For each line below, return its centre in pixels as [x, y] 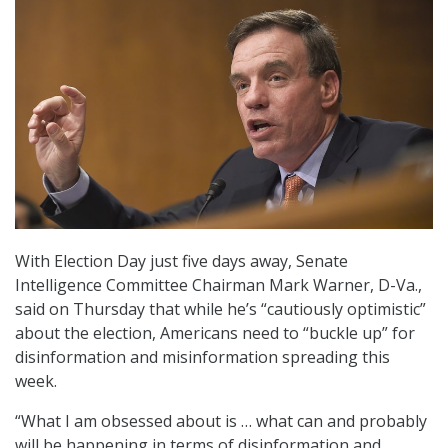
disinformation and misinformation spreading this [202, 357]
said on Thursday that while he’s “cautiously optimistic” [220, 309]
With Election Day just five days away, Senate [181, 261]
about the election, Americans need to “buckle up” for [215, 333]
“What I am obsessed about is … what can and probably [221, 421]
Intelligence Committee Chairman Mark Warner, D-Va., [218, 285]
